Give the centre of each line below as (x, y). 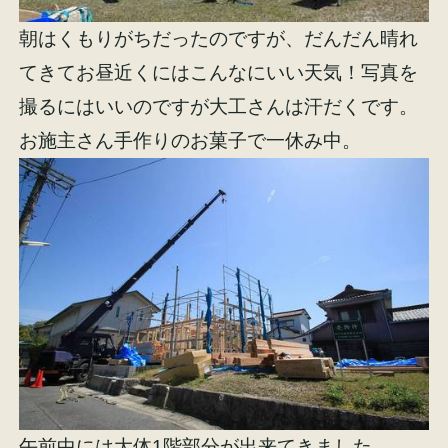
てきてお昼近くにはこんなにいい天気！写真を (219, 72)
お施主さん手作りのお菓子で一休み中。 (190, 140)
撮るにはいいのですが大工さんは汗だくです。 (219, 106)
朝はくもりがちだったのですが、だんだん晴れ (219, 38)
